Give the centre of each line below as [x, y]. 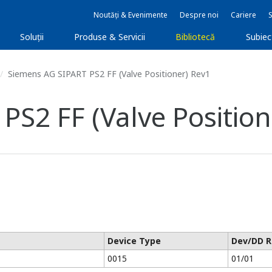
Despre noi [199, 15]
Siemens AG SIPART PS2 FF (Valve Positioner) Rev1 [108, 74]
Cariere [243, 15]
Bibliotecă [195, 37]
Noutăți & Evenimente [131, 15]
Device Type [134, 241]
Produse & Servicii [110, 37]
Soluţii [32, 37]
